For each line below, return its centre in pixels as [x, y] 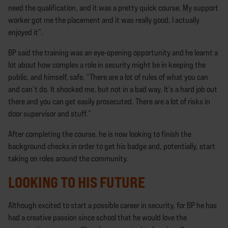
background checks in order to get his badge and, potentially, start [112, 146]
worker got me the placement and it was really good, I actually [104, 20]
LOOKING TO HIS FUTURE [77, 182]
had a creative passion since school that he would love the [97, 217]
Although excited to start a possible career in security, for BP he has [112, 205]
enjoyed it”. [26, 32]
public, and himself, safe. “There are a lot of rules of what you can [108, 77]
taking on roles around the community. [68, 158]
